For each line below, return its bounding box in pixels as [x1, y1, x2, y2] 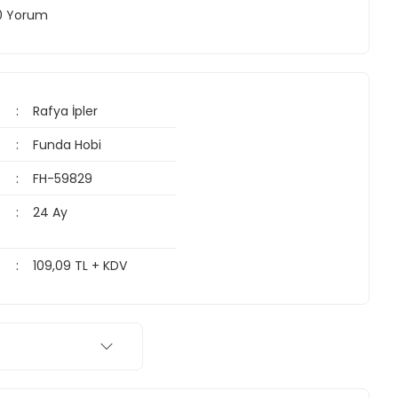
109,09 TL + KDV [33, 257, 128, 275]
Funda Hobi [33, 136, 102, 154]
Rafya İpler [33, 102, 99, 120]
